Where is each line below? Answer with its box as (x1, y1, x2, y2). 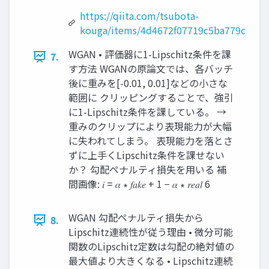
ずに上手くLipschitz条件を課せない (68, 148, 225, 163)
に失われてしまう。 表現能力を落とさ (68, 133, 233, 148)
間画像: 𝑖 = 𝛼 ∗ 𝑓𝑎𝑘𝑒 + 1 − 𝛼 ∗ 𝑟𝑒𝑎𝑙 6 (68, 177, 210, 192)
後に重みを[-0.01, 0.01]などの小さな (68, 76, 228, 91)
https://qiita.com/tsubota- (79, 8, 199, 23)
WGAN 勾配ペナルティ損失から (68, 210, 204, 225)
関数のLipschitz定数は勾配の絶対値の (68, 239, 234, 254)
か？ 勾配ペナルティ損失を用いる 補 (68, 162, 226, 177)
